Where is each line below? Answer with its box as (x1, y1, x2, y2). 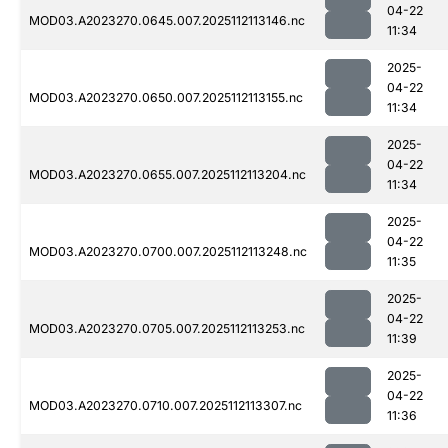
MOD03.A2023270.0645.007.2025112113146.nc (29, 13, 305, 29)
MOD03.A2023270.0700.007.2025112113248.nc (29, 244, 307, 260)
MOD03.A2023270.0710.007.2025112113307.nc (29, 398, 302, 414)
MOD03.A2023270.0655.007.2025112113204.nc (29, 167, 306, 183)
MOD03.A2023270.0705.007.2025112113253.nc (29, 321, 305, 337)
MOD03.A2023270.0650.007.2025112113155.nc (29, 90, 303, 106)
